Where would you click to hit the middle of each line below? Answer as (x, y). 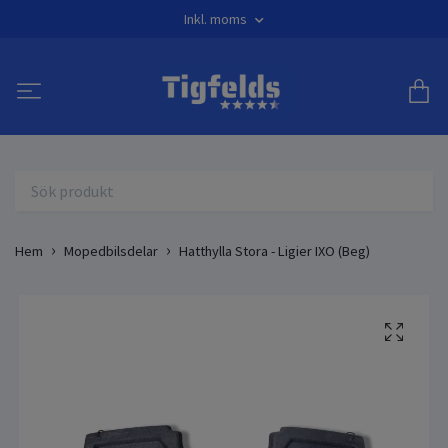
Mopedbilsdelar (111, 250)
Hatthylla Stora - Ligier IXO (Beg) (274, 250)
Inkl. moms (217, 19)
